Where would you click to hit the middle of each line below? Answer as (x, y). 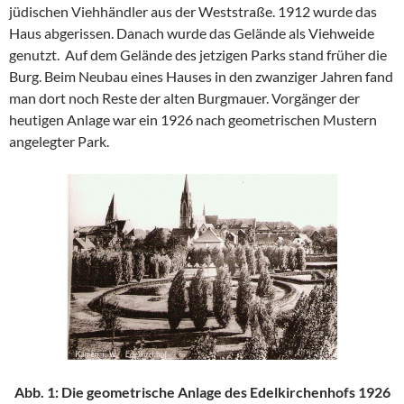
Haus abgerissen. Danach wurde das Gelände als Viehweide (192, 33)
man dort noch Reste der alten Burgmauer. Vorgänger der (184, 98)
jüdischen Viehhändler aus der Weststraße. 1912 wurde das (193, 12)
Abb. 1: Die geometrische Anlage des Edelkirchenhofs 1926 (202, 392)
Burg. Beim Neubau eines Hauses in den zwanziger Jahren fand (201, 77)
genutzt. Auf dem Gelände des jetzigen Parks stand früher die (198, 55)
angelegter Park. (59, 142)
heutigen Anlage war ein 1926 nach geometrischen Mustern (193, 120)
